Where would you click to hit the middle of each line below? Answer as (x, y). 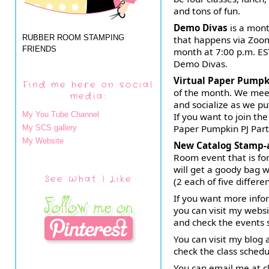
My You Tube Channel (61, 114)
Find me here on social (88, 85)
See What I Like (88, 179)
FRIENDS (39, 49)
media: (88, 96)
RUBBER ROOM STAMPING (73, 37)
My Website (43, 141)
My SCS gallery (50, 127)
